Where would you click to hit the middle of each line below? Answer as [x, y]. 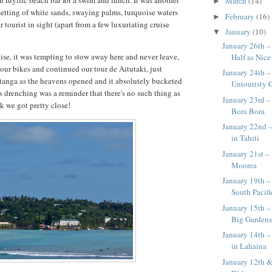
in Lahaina [249, 246]
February [240, 16]
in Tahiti [246, 138]
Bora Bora [248, 111]
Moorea [244, 165]
